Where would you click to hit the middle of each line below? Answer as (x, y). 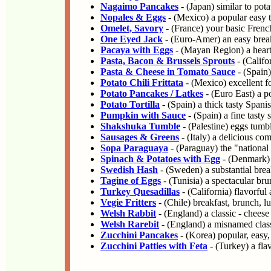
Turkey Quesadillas (140, 191)
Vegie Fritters (128, 202)
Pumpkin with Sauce (143, 115)
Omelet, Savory (132, 28)
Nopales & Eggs (133, 17)
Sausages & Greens (140, 137)
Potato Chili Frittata (142, 83)
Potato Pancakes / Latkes (152, 93)
